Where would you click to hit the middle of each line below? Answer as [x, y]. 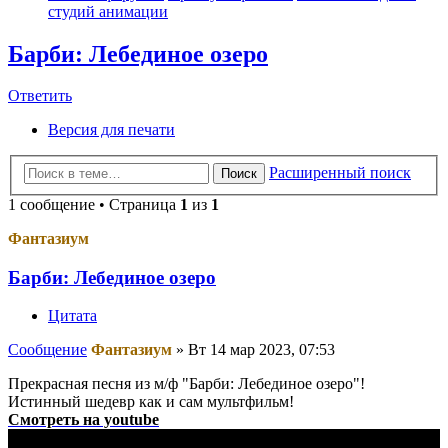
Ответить [40, 96]
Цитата [72, 316]
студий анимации [108, 11]
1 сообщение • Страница [94, 204]
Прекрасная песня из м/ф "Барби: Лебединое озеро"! [186, 384]
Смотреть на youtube [83, 420]
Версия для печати [111, 130]
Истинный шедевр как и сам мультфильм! [151, 402]
